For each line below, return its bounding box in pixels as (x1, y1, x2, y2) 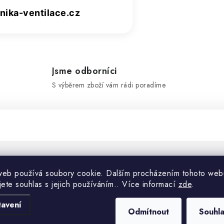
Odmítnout (128, 205, 169, 217)
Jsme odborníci (51, 64, 117, 77)
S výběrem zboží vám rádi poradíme (51, 79, 166, 90)
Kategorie (184, 200, 219, 212)
